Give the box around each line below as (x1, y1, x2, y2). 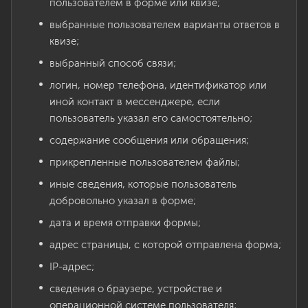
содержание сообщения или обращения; (49, 134, 249, 146)
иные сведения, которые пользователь (49, 178, 236, 190)
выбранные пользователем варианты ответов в (49, 19, 280, 31)
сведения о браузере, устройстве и (49, 283, 222, 295)
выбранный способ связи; (49, 57, 176, 69)
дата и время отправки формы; (49, 217, 201, 229)
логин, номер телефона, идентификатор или (49, 79, 267, 91)
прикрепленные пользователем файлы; (49, 156, 240, 168)
